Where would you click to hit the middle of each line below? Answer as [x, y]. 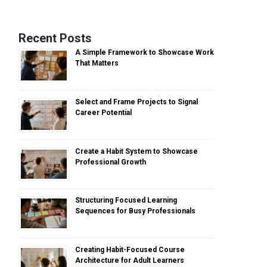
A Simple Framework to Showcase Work [145, 52]
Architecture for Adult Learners [130, 261]
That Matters [97, 63]
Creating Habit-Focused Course [130, 250]
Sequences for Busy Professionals [135, 211]
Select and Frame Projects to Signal [136, 102]
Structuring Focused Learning [126, 201]
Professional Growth [111, 162]
